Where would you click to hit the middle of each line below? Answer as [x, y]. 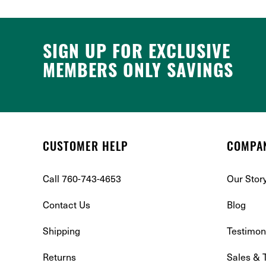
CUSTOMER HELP [85, 148]
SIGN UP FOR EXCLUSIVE [137, 53]
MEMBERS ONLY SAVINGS [138, 72]
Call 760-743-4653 [82, 178]
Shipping [61, 230]
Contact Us [66, 204]
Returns [59, 256]
